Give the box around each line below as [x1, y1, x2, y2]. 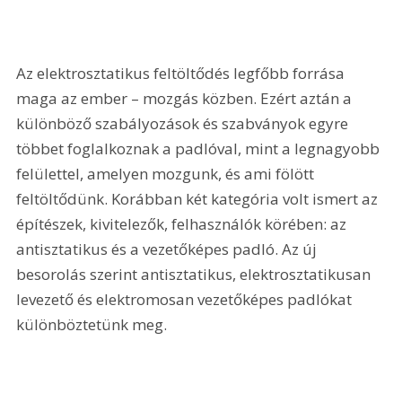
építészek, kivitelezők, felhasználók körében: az [16, 214, 351, 235]
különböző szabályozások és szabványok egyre [16, 113, 353, 135]
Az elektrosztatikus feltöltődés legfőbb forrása [16, 63, 349, 84]
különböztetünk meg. [16, 314, 168, 336]
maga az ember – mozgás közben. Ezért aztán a [16, 88, 356, 109]
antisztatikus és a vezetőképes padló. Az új [16, 239, 321, 260]
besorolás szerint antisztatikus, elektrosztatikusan [16, 264, 375, 285]
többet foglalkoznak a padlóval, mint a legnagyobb [16, 138, 384, 160]
